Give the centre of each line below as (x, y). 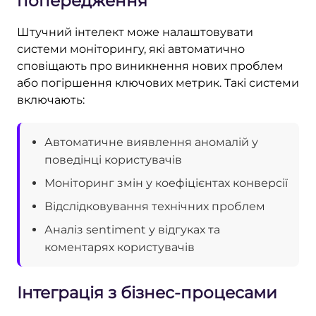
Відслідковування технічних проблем (155, 206)
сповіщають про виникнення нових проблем (150, 66)
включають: (51, 99)
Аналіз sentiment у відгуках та (132, 229)
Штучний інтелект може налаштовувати (135, 32)
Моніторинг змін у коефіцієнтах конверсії (166, 183)
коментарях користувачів (120, 247)
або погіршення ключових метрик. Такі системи (158, 83)
